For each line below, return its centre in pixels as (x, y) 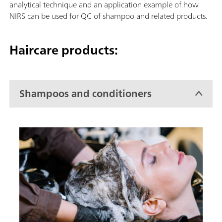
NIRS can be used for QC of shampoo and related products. (109, 16)
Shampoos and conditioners (85, 94)
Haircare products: (64, 50)
